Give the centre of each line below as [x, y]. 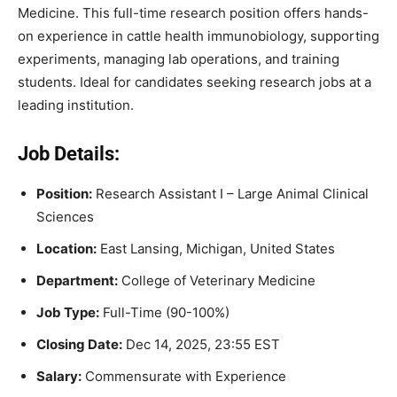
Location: [66, 248]
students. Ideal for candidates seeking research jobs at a [195, 82]
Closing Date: [79, 344]
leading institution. [76, 105]
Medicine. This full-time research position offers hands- [193, 12]
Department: [77, 280]
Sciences [65, 216]
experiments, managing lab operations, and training [179, 58]
